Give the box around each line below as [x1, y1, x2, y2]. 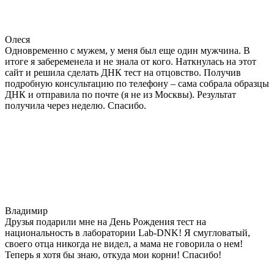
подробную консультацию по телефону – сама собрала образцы [5, 78, 269, 89]
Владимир [5, 205, 48, 216]
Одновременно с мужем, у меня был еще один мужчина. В [5, 45, 250, 56]
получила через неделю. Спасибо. [5, 100, 146, 111]
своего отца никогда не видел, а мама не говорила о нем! [5, 238, 243, 249]
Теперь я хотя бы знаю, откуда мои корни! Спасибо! [5, 249, 221, 260]
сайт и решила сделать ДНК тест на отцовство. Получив [5, 67, 241, 78]
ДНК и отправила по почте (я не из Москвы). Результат [5, 89, 236, 100]
